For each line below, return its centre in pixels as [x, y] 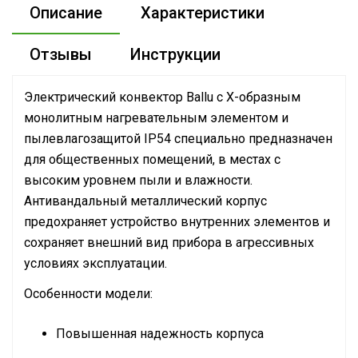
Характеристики [203, 13]
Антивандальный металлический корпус [145, 201]
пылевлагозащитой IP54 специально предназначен [178, 139]
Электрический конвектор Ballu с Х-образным [162, 97]
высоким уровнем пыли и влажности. [138, 180]
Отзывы [61, 54]
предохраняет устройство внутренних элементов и [177, 222]
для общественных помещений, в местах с [152, 159]
